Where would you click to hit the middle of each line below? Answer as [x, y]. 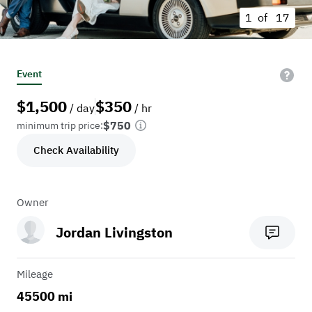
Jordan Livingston [114, 233]
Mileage [35, 274]
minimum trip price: [60, 126]
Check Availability [76, 150]
